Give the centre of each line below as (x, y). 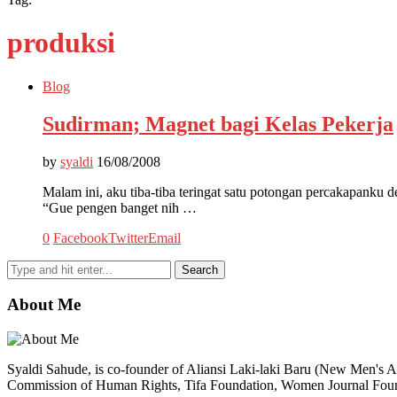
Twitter (128, 237)
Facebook (81, 237)
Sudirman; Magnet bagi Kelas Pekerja (218, 124)
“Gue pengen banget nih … (120, 207)
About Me (44, 305)
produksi (61, 43)
